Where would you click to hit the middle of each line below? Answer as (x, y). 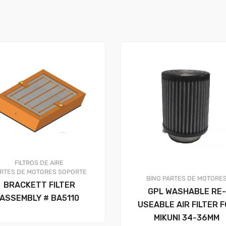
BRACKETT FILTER (39, 185)
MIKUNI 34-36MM (187, 217)
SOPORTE (72, 172)
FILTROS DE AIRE (39, 163)
